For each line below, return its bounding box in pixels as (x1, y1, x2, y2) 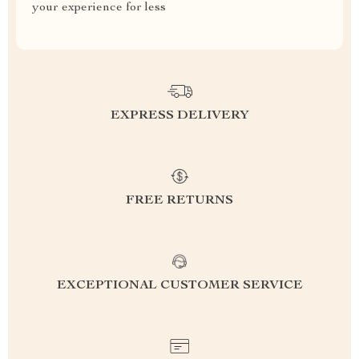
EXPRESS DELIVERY (110, 110, 249, 123)
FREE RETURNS (126, 195, 233, 208)
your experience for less (32, 2, 166, 14)
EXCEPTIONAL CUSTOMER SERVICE (56, 280, 303, 292)
